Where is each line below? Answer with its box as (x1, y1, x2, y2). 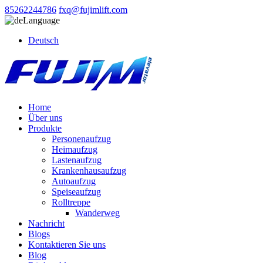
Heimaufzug (52, 144, 97, 154)
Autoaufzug (52, 176, 96, 186)
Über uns (28, 113, 62, 123)
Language (23, 15, 60, 25)
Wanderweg (75, 208, 120, 218)
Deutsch (28, 35, 59, 45)
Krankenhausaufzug (52, 166, 126, 176)
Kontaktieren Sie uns (28, 240, 106, 249)
